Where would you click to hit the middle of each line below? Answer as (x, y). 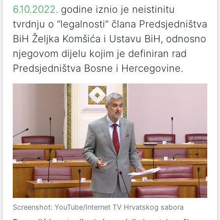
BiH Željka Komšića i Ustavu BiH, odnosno (110, 39)
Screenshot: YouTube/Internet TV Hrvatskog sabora (98, 207)
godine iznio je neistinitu (116, 9)
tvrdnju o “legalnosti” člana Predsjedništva (110, 24)
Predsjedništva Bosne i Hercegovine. (98, 68)
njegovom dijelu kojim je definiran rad (100, 54)
